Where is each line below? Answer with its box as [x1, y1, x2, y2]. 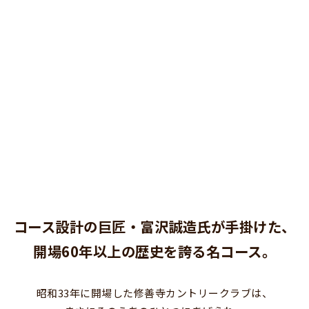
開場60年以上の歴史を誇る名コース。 [33, 241, 276, 262]
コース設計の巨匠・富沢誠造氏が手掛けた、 [13, 216, 296, 237]
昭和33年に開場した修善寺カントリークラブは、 [36, 286, 273, 301]
